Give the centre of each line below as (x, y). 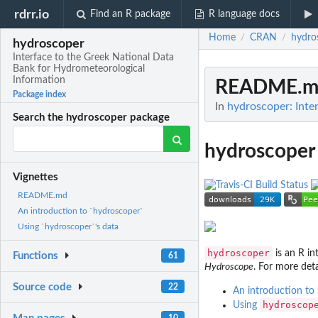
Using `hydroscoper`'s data (68, 227)
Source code (43, 287)
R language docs (244, 14)
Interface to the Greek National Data (94, 58)
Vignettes (36, 177)
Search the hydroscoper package (92, 118)
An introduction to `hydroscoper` (81, 211)
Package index (40, 95)
